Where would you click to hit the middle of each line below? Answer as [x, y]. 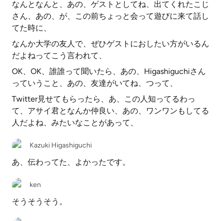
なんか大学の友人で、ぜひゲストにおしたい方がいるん [110, 44]
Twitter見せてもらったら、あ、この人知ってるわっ [104, 99]
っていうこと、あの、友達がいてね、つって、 [95, 83]
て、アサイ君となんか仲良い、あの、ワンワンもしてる [110, 111]
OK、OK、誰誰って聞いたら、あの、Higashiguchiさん [109, 71]
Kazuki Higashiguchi [61, 145]
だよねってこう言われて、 [59, 55]
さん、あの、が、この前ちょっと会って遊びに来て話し [110, 16]
